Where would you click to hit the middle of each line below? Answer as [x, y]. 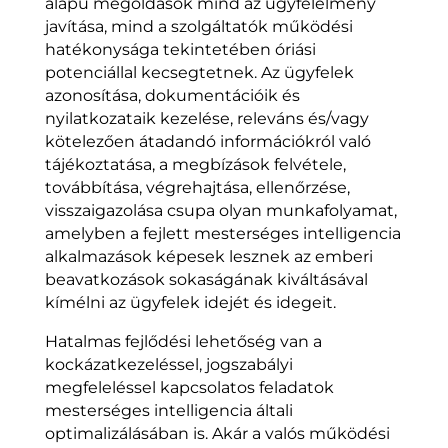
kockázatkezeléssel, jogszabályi [168, 364]
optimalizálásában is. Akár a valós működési [217, 433]
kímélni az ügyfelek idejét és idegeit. [190, 302]
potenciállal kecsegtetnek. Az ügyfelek [199, 72]
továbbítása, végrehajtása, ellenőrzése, [197, 187]
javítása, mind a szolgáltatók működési [198, 26]
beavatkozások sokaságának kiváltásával [206, 279]
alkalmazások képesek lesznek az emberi [208, 256]
